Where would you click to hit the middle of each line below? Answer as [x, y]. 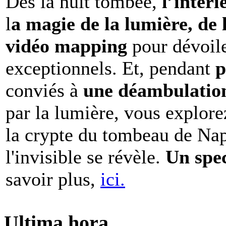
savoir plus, [53, 179]
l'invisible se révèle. [86, 157]
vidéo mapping [69, 46]
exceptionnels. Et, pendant [110, 68]
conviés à [42, 90]
